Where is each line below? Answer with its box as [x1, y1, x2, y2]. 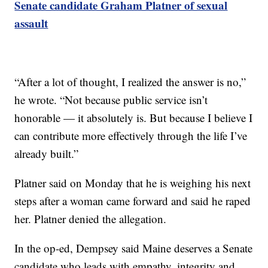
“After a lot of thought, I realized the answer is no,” [14, 74, 246, 90]
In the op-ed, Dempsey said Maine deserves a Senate [14, 240, 253, 256]
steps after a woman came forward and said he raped [14, 193, 251, 209]
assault [14, 15, 48, 32]
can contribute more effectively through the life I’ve [14, 128, 248, 144]
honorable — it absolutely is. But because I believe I [14, 110, 253, 126]
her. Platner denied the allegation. [14, 211, 167, 227]
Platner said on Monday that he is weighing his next [14, 175, 251, 191]
